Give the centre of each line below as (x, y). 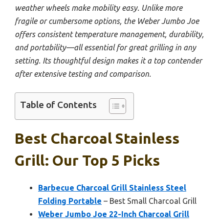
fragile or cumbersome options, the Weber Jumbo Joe (107, 21)
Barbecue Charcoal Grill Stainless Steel (112, 188)
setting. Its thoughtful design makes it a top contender (108, 61)
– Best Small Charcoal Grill (149, 201)
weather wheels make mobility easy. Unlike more (99, 8)
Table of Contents (58, 105)
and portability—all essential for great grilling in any (105, 48)
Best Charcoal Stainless (97, 139)
